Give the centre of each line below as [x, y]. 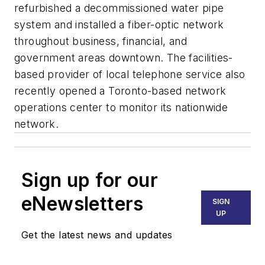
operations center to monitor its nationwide [121, 107]
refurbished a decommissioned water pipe [119, 8]
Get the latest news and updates [97, 235]
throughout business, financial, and [101, 41]
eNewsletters [83, 203]
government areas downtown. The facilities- [124, 57]
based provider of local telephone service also [130, 74]
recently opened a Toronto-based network [120, 91]
